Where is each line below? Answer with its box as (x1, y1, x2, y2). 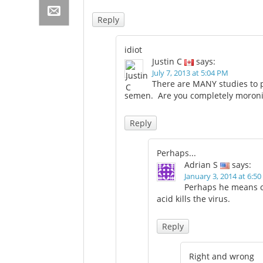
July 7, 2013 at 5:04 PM (152, 68, 228, 78)
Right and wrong (189, 251, 254, 262)
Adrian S (184, 159, 218, 170)
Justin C (152, 56, 182, 67)
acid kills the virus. (157, 193, 230, 204)
